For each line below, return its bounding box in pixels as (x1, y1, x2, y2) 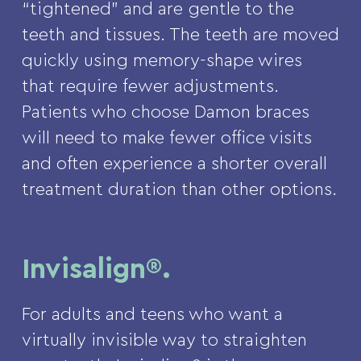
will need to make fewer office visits (21, 129, 312, 147)
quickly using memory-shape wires (21, 52, 302, 70)
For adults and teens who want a (21, 305, 283, 324)
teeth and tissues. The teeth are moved (21, 26, 339, 44)
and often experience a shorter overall (21, 155, 327, 173)
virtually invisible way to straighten (21, 331, 307, 350)
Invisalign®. (21, 255, 171, 284)
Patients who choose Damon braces (21, 103, 309, 122)
